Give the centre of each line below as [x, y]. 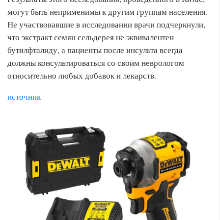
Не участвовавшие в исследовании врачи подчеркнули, [106, 24]
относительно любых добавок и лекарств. [82, 75]
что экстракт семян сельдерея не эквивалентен [91, 37]
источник [24, 96]
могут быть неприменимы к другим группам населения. [108, 12]
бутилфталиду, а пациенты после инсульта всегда [95, 50]
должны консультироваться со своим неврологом [96, 63]
